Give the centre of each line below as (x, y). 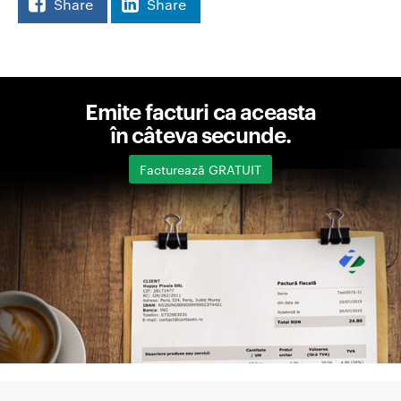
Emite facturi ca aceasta (200, 111)
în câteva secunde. (200, 134)
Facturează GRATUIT (200, 169)
